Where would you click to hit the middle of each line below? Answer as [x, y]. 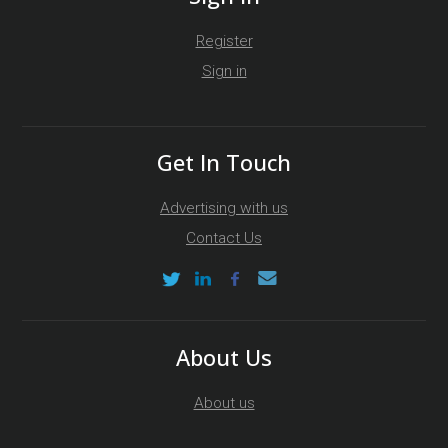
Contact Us [224, 237]
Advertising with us [224, 207]
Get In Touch [224, 161]
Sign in [224, 70]
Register [224, 40]
